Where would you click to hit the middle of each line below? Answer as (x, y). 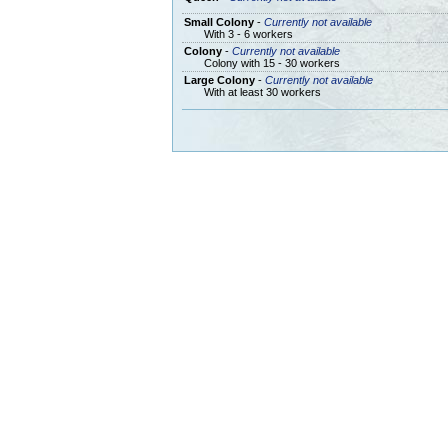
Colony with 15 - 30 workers (271, 62)
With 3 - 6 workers (248, 33)
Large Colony (219, 79)
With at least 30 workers (262, 91)
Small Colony (218, 21)
